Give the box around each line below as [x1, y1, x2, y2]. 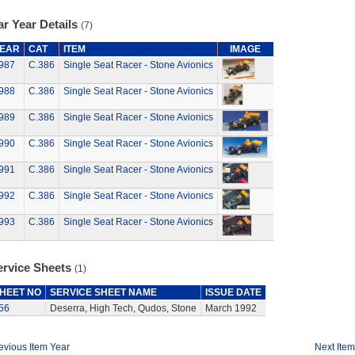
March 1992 [204, 303, 257, 314]
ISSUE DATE [204, 287, 261, 298]
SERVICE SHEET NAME [49, 287, 157, 298]
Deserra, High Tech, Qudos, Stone [49, 303, 197, 314]
